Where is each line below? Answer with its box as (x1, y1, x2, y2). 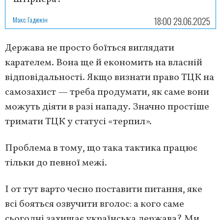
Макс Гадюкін (13, 14, 48, 25)
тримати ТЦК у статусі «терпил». (5, 115, 152, 129)
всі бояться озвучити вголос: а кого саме (5, 197, 184, 212)
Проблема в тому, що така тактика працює (5, 141, 197, 156)
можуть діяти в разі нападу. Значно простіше (5, 100, 209, 114)
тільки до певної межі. (5, 156, 107, 170)
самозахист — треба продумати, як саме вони (5, 85, 209, 100)
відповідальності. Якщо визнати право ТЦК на (5, 71, 214, 85)
